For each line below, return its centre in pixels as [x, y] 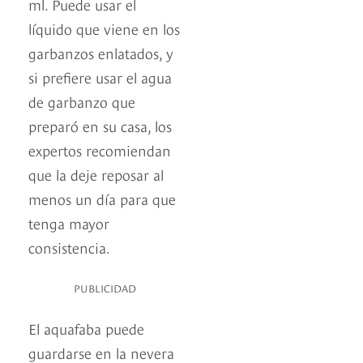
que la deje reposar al [96, 174]
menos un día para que [102, 199]
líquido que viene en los [104, 28]
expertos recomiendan [100, 150]
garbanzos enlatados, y [101, 53]
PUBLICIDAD [105, 288]
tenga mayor [69, 223]
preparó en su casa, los [100, 126]
